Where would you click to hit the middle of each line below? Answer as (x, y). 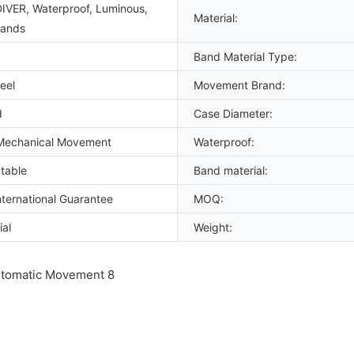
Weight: (213, 227)
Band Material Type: (245, 56)
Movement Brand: (239, 85)
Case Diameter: (233, 113)
